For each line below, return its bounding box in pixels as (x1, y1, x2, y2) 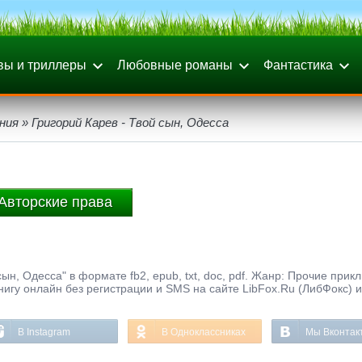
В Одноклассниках (162, 326, 246, 338)
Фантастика (263, 58, 333, 72)
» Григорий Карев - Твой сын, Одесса (19, 116, 229, 129)
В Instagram (18, 326, 70, 338)
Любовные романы (117, 58, 233, 72)
